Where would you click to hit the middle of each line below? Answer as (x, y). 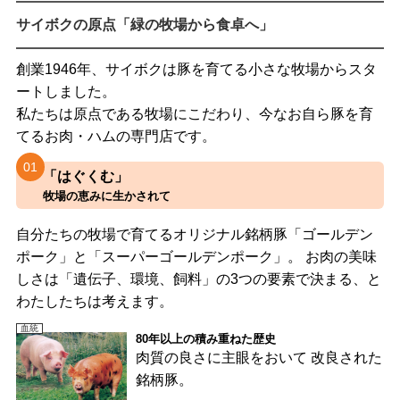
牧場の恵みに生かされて (106, 196)
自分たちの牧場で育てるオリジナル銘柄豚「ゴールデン (194, 234)
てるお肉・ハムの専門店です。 (116, 136)
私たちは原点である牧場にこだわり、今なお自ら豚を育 (194, 113)
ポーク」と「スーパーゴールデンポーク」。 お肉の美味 (196, 256)
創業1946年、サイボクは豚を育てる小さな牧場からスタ (196, 69)
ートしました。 (66, 91)
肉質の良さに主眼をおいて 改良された (258, 357)
